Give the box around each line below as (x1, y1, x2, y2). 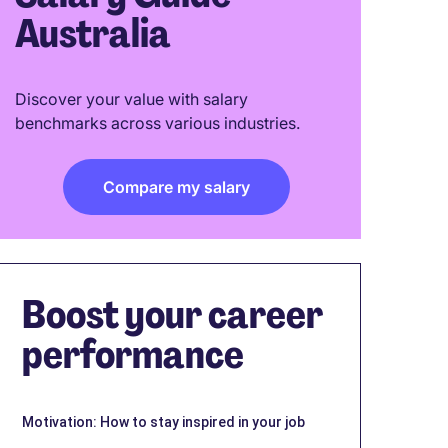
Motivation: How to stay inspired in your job (22, 413, 305, 430)
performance (22, 327, 244, 380)
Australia (15, 7, 171, 60)
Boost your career (22, 287, 323, 340)
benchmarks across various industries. (15, 112, 300, 133)
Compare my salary (102, 176, 250, 197)
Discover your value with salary (15, 88, 248, 109)
